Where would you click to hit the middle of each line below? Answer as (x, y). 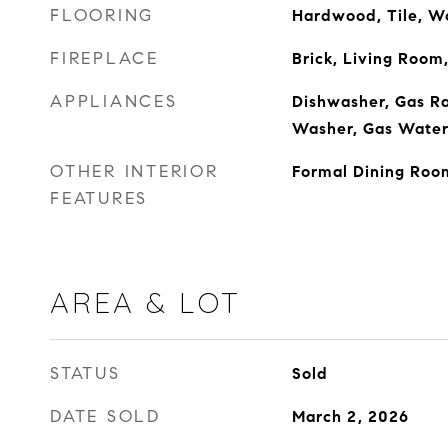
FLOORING (102, 15)
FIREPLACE (104, 58)
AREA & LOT (145, 302)
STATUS (85, 373)
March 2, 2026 (350, 416)
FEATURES (99, 198)
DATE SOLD (105, 416)
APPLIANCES (114, 101)
